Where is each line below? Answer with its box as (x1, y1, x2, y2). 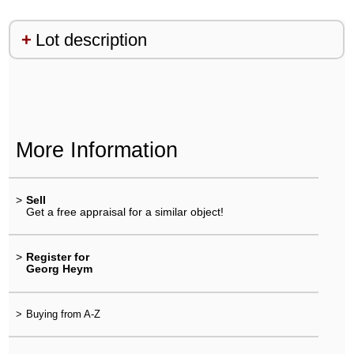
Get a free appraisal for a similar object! (25, 205, 224, 219)
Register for (25, 250, 89, 264)
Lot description (35, 29, 147, 50)
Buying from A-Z (25, 307, 100, 320)
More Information (15, 137, 178, 162)
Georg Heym (25, 262, 92, 276)
